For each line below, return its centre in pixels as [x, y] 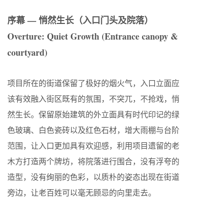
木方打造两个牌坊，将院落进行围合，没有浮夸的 [93, 161]
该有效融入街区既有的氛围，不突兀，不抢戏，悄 [93, 98]
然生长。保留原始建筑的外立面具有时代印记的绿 [93, 114]
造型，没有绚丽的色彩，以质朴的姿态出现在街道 [93, 176]
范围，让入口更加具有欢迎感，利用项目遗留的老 [93, 145]
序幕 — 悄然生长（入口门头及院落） [80, 20]
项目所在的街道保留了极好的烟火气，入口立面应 [93, 83]
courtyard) [27, 52]
